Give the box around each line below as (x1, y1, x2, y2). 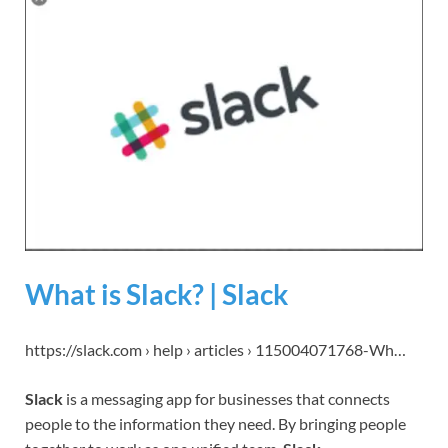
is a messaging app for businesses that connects (63, 389, 390, 409)
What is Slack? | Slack (25, 277, 288, 312)
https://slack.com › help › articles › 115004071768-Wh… (25, 340, 406, 360)
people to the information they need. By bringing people (25, 414, 406, 434)
